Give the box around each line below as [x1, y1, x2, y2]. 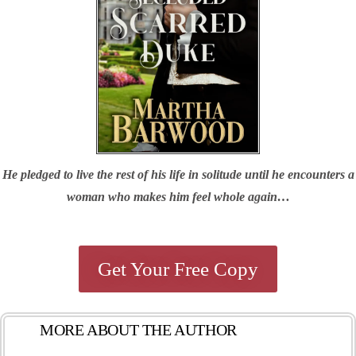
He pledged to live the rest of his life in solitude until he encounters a [2, 168, 354, 182]
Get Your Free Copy [98, 258, 258, 281]
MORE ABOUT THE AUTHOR [40, 321, 237, 339]
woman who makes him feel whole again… [66, 190, 290, 204]
